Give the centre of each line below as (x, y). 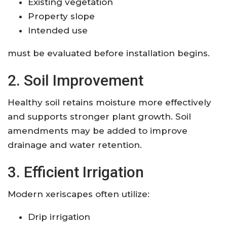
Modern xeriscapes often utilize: (79, 194)
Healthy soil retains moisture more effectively (109, 102)
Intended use (58, 30)
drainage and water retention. (75, 145)
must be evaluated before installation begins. (109, 53)
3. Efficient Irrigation (76, 172)
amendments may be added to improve (98, 130)
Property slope (61, 16)
